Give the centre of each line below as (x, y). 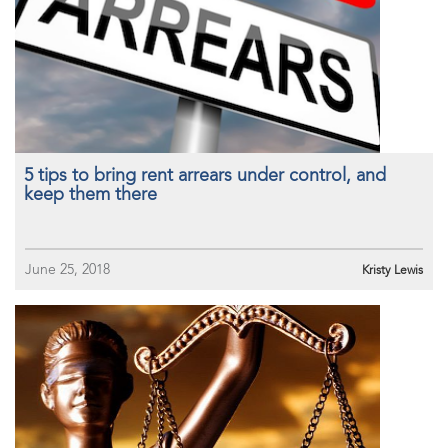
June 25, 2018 (67, 269)
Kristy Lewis (392, 270)
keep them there (90, 194)
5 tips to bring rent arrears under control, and (205, 175)
